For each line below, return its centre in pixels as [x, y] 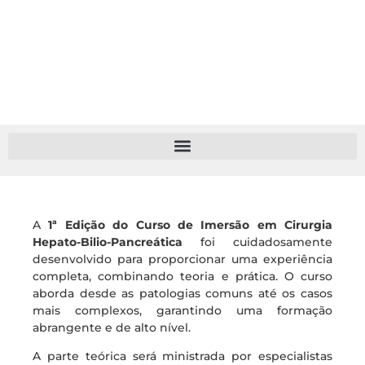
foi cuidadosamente [257, 242]
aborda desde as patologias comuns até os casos [182, 293]
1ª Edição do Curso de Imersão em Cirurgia [190, 224]
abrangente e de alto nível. [112, 327]
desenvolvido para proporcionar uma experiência [182, 259]
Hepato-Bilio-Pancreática [108, 242]
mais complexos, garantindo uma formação [182, 310]
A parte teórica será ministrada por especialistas [182, 356]
